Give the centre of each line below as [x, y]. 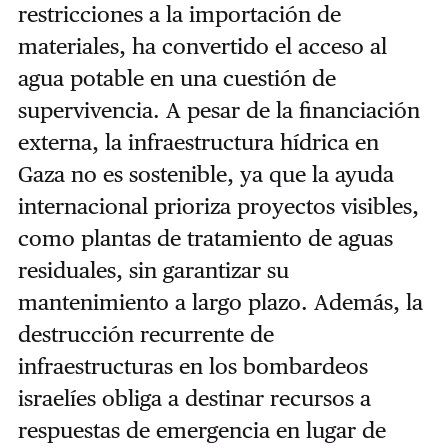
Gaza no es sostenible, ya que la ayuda [205, 173]
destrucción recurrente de [145, 333]
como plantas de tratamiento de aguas [205, 237]
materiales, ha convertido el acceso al [202, 45]
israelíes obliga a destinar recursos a [194, 397]
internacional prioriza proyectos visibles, [218, 205]
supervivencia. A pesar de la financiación [218, 109]
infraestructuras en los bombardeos [192, 365]
